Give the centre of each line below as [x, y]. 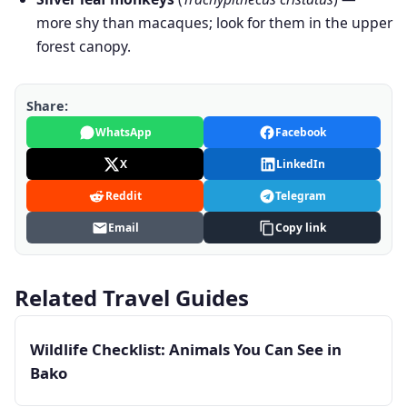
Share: [47, 106]
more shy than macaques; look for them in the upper [214, 23]
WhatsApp [123, 132]
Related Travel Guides [132, 298]
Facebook [300, 132]
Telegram [300, 196]
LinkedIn [300, 164]
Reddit [123, 196]
